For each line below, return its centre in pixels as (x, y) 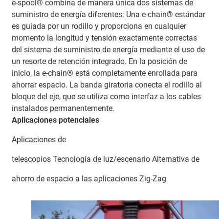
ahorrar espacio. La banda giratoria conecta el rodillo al (107, 85)
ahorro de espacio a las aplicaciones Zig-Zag (89, 179)
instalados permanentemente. (63, 108)
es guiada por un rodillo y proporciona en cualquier (99, 26)
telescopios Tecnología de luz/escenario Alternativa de (106, 159)
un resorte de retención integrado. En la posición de (99, 61)
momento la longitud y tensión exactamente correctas (104, 38)
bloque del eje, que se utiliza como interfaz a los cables (106, 97)
